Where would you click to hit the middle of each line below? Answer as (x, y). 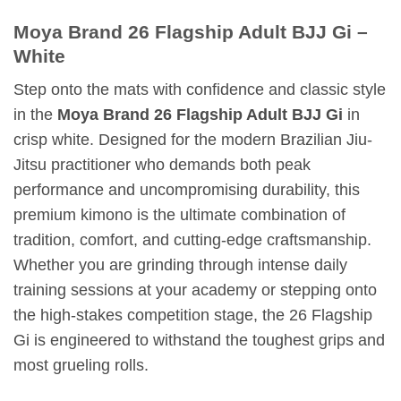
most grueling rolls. (81, 366)
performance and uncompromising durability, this (187, 190)
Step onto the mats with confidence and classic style (200, 90)
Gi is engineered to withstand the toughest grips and (199, 341)
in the (35, 115)
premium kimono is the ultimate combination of (179, 215)
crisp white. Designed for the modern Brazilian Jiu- (193, 140)
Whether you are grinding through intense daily (180, 265)
